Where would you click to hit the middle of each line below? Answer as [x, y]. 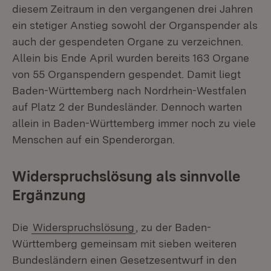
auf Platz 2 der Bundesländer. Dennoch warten [127, 107]
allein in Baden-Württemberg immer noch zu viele [134, 123]
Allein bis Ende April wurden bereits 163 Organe [131, 58]
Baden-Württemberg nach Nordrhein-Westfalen [129, 90]
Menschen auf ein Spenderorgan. [93, 139]
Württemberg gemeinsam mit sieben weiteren [124, 243]
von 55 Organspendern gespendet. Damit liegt [126, 74]
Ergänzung [49, 195]
